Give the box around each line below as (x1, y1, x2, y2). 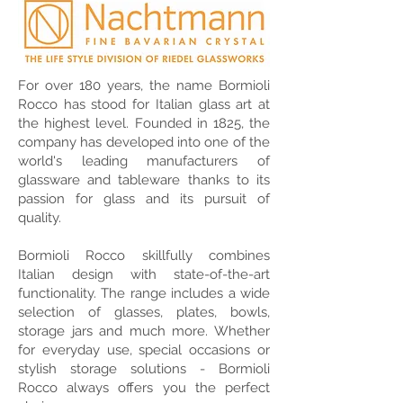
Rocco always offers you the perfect (18, 380, 270, 396)
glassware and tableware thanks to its (18, 172, 270, 188)
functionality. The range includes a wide (18, 285, 270, 301)
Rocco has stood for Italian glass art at (18, 96, 270, 112)
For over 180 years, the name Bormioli (18, 77, 270, 94)
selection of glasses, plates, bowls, (18, 304, 270, 320)
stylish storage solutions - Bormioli (18, 361, 270, 377)
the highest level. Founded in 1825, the (18, 115, 270, 131)
